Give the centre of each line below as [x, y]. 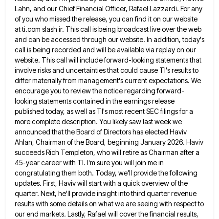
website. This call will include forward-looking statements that [108, 60]
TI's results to [179, 70]
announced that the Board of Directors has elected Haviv [101, 132]
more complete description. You [63, 122]
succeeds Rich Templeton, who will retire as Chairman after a [107, 153]
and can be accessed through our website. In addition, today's [109, 40]
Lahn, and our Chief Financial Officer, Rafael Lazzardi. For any [109, 9]
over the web [182, 29]
